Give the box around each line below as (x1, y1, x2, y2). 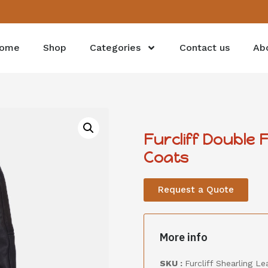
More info (160, 230, 208, 244)
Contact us (179, 42, 230, 53)
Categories (90, 42, 141, 53)
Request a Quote (158, 184, 234, 195)
